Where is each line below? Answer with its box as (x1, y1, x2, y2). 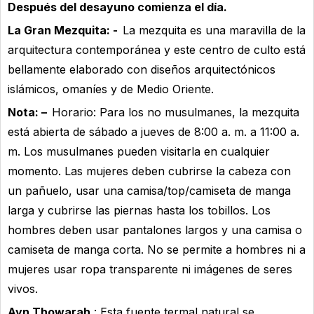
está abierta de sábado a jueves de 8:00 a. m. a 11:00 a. (8, 124, 299, 139)
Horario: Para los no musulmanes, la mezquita (48, 104, 299, 119)
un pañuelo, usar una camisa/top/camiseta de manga (8, 183, 291, 198)
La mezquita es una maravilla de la (119, 22, 306, 37)
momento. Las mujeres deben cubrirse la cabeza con (8, 163, 291, 178)
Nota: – (8, 104, 48, 119)
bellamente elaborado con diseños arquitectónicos (8, 62, 275, 76)
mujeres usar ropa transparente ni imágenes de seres (8, 261, 292, 276)
